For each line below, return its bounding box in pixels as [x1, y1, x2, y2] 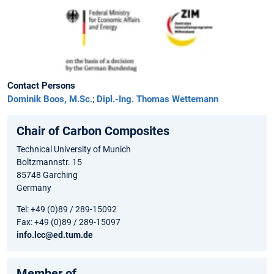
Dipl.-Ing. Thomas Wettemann [97, 93, 218, 105]
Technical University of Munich [17, 144, 131, 154]
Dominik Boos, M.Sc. [7, 93, 92, 105]
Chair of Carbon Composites [17, 123, 169, 138]
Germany [17, 182, 51, 193]
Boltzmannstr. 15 [17, 157, 82, 167]
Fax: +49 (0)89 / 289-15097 [17, 217, 120, 227]
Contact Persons [7, 80, 75, 91]
